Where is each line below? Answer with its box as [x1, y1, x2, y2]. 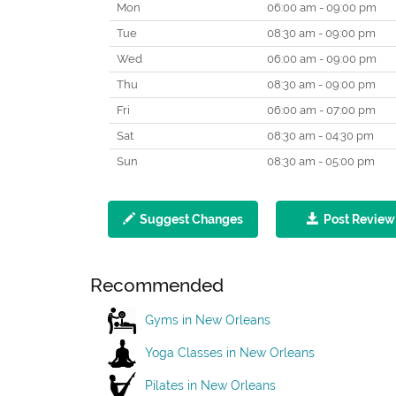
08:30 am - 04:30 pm [264, 129, 374, 142]
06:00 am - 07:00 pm [264, 103, 376, 117]
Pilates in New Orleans [145, 377, 276, 392]
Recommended [90, 274, 224, 296]
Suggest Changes [140, 212, 243, 226]
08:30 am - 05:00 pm [264, 155, 375, 168]
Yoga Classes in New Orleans [145, 345, 315, 360]
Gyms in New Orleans [145, 312, 270, 327]
